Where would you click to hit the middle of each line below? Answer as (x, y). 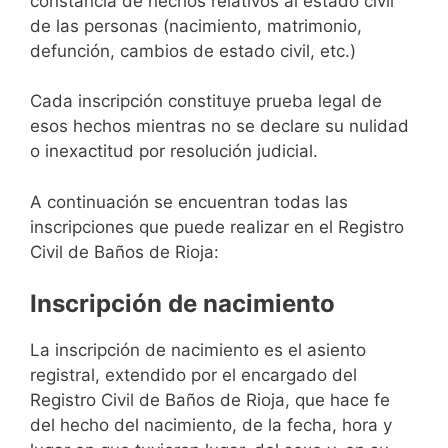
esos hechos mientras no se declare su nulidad (219, 126)
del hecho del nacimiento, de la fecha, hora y (211, 425)
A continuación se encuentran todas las (189, 201)
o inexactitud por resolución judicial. (174, 151)
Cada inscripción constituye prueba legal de (206, 101)
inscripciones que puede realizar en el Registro (217, 226)
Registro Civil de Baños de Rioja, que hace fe (210, 400)
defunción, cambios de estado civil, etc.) (193, 50)
